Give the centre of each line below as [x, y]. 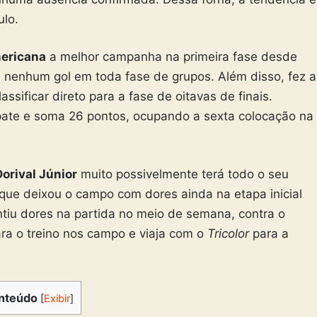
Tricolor [228, 233]
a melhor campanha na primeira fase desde [172, 57]
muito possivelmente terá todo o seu [183, 174]
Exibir [57, 299]
